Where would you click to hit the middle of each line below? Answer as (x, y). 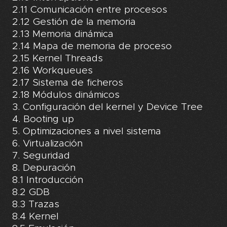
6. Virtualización (47, 144)
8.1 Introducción (48, 180)
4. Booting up (43, 119)
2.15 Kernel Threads (58, 59)
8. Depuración (44, 168)
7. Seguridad (41, 156)
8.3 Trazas (36, 204)
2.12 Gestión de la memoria (74, 22)
